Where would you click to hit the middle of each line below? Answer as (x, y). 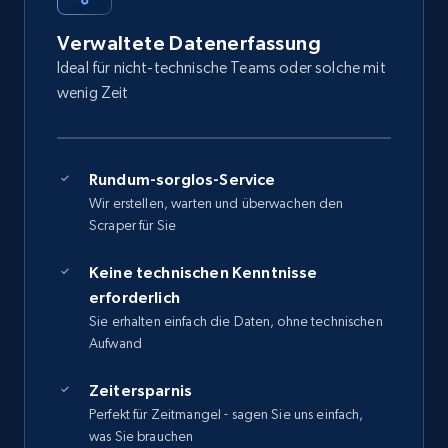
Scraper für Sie (133, 225)
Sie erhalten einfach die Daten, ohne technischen (236, 321)
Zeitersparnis (141, 390)
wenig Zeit (93, 93)
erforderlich (134, 297)
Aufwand (115, 343)
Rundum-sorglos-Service (182, 179)
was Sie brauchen (141, 436)
